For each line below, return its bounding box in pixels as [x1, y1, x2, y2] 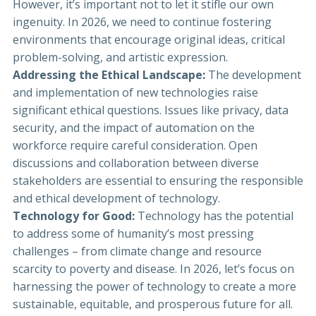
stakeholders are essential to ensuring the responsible [13, 173, 303, 189]
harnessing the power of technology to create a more [13, 279, 296, 295]
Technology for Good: [13, 208, 135, 224]
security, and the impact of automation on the [13, 120, 255, 136]
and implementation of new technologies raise [13, 85, 258, 101]
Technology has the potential [135, 208, 293, 224]
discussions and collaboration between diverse [13, 155, 259, 171]
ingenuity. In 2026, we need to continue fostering [13, 14, 272, 30]
